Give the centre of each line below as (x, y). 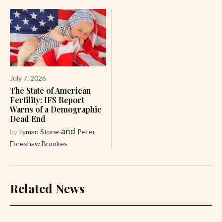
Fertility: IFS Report (47, 100)
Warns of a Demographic (56, 109)
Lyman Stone (39, 131)
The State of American (50, 90)
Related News (47, 188)
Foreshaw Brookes (39, 143)
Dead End (28, 118)
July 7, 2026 (28, 78)
